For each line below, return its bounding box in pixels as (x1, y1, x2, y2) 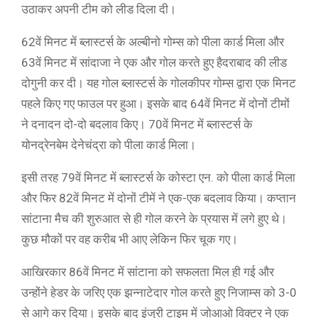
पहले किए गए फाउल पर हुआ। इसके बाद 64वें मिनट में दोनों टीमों (21, 97, 290, 111)
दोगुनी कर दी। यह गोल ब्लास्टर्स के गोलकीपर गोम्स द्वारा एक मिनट (21, 76, 296, 90)
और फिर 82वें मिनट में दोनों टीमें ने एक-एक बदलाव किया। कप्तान (21, 191, 296, 205)
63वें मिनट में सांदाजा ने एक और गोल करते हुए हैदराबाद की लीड (21, 55, 287, 70)
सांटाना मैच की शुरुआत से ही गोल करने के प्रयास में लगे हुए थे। (21, 212, 287, 226)
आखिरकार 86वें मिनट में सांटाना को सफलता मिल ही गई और (21, 265, 274, 279)
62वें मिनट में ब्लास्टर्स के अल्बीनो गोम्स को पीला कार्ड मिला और (21, 35, 284, 49)
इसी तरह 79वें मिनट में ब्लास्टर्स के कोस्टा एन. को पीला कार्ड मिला (21, 170, 295, 185)
